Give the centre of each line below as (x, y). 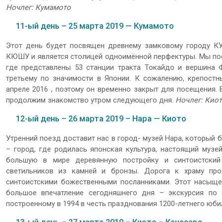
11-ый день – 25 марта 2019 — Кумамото (95, 26)
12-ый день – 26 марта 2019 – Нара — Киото (101, 119)
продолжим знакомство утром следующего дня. (90, 100)
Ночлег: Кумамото (38, 7)
